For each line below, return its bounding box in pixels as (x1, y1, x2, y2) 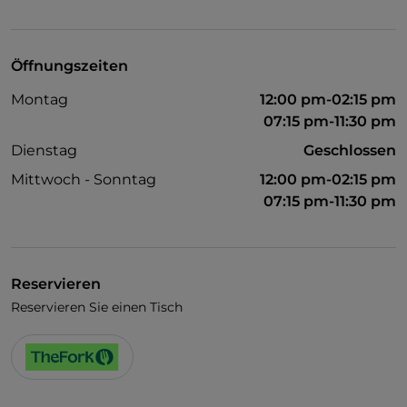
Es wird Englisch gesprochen (33, 109, 224, 126)
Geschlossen (303, 142, 396, 160)
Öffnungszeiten (11, 57, 128, 75)
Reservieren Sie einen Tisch (11, 299, 183, 316)
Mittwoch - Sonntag (11, 171, 156, 189)
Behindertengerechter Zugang (33, 45, 239, 63)
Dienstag (11, 142, 77, 160)
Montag (11, 91, 68, 109)
